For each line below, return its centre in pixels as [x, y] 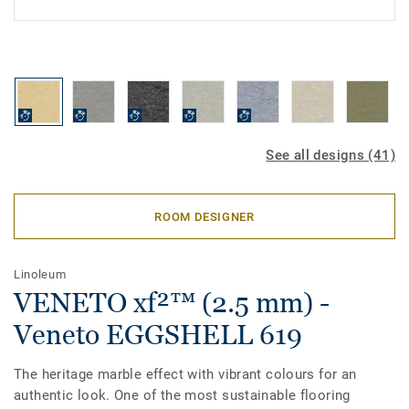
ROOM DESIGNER [204, 216]
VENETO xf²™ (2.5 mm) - [172, 303]
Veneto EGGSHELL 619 [158, 335]
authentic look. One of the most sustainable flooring [182, 395]
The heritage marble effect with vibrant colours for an [185, 374]
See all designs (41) [330, 155]
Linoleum [40, 274]
